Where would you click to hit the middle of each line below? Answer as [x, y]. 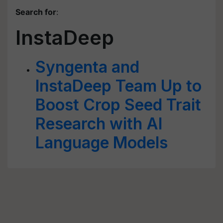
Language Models [102, 143]
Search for [36, 12]
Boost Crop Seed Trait [118, 105]
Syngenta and [87, 67]
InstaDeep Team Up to [118, 86]
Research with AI [99, 124]
